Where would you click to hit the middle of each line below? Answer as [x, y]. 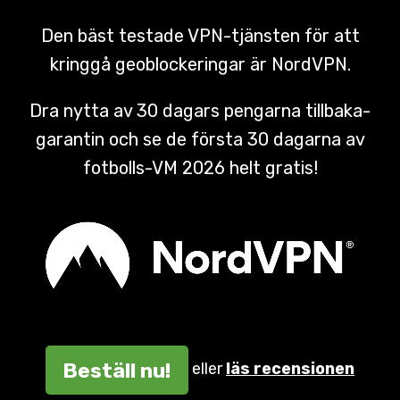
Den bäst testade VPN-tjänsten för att [200, 36]
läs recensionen [290, 369]
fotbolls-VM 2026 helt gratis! [200, 168]
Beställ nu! [117, 370]
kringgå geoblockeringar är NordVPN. [200, 65]
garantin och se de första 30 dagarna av [200, 140]
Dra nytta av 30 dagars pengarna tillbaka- [200, 111]
